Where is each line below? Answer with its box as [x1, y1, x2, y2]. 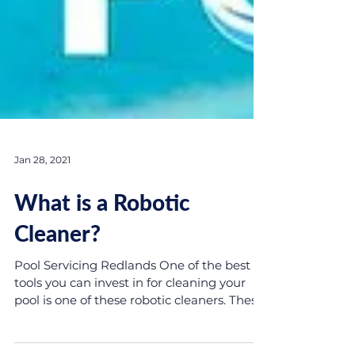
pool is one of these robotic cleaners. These [14, 324, 264, 339]
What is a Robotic [14, 220, 190, 247]
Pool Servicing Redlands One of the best [14, 289, 250, 304]
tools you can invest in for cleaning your [14, 307, 246, 322]
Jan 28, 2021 [14, 185, 71, 197]
